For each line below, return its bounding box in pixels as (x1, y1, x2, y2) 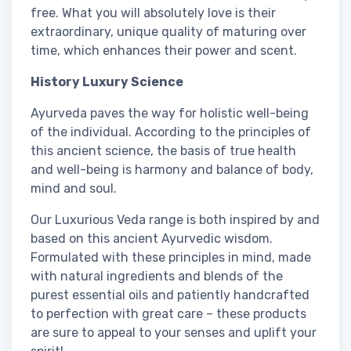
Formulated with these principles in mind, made (31, 249, 311, 265)
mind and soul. (31, 180, 117, 196)
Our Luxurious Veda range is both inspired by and (31, 212, 320, 227)
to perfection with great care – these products (31, 306, 306, 321)
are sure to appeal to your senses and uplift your (31, 324, 317, 340)
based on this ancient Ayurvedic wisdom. (31, 230, 273, 246)
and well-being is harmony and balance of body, (31, 161, 313, 177)
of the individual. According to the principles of (31, 124, 311, 139)
